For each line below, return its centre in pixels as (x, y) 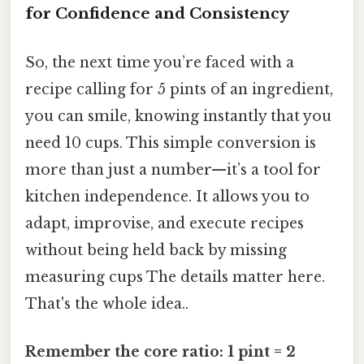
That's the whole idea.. (107, 303)
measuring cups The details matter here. (175, 277)
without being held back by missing (156, 250)
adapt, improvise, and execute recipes (165, 223)
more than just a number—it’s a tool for (173, 169)
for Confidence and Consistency (157, 14)
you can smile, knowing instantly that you (178, 116)
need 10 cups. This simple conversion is (171, 143)
